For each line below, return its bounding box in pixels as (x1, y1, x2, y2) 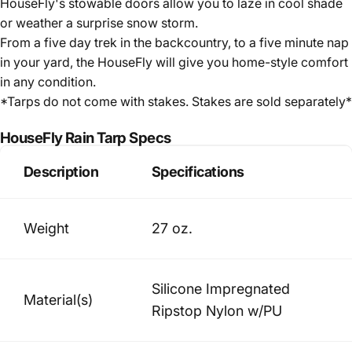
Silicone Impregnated (152, 280, 290, 297)
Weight (24, 220, 69, 236)
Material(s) (24, 291, 93, 308)
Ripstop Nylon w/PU (152, 302, 282, 319)
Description (24, 163, 99, 180)
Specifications (152, 163, 244, 180)
